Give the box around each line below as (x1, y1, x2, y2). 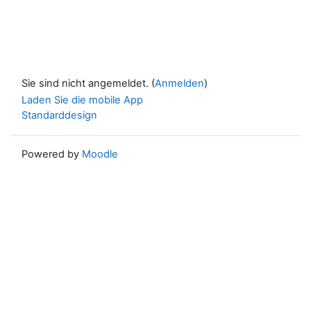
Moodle (82, 148, 118, 160)
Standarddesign (22, 109, 97, 122)
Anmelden (155, 76, 204, 90)
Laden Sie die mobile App (22, 93, 143, 106)
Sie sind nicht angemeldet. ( (22, 76, 155, 90)
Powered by (22, 148, 82, 160)
